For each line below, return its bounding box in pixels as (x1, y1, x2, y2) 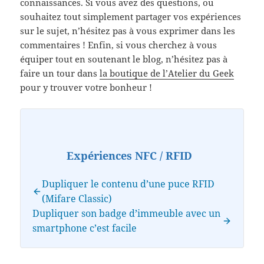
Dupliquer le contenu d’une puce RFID (42, 177, 215, 191)
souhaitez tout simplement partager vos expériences (20, 11, 242, 23)
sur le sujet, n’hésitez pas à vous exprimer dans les (20, 25, 236, 37)
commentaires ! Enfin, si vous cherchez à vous (20, 39, 217, 51)
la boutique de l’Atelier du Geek (100, 67, 235, 80)
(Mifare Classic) (42, 192, 113, 206)
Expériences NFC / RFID (66, 148, 192, 163)
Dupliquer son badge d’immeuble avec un (32, 207, 221, 220)
